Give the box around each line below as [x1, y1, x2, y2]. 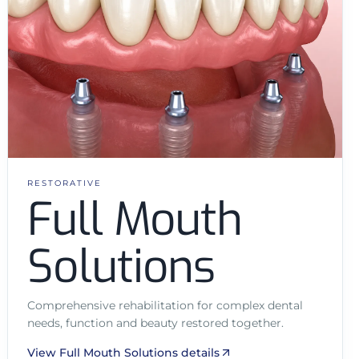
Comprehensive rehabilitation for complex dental [27, 298, 304, 313]
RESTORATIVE [27, 178, 103, 189]
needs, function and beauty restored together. [27, 316, 284, 331]
